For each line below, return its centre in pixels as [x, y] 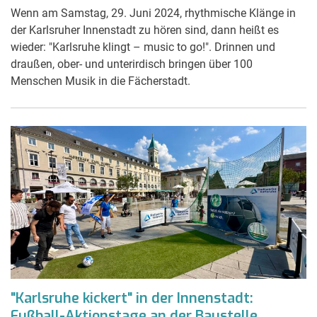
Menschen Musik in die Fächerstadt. [100, 81]
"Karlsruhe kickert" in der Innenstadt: [132, 298]
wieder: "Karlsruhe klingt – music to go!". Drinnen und [143, 47]
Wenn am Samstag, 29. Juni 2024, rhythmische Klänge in [153, 13]
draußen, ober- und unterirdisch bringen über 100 [132, 64]
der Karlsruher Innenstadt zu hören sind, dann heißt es [145, 30]
